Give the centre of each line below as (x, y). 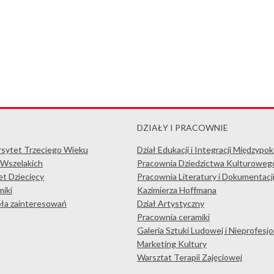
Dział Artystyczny (171, 203)
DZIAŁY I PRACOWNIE (183, 128)
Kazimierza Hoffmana (177, 190)
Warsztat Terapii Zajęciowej (190, 257)
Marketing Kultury (172, 244)
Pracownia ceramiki (173, 217)
